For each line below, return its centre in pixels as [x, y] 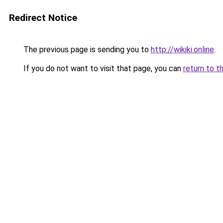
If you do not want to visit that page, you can [102, 68]
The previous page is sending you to [86, 50]
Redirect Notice [43, 18]
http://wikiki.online [182, 50]
